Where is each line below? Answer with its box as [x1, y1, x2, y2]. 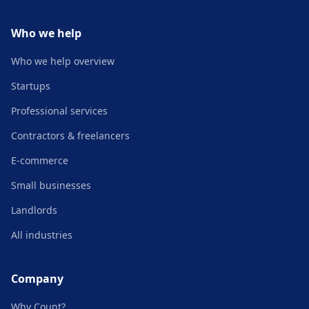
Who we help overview [11, 54, 114, 68]
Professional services [11, 104, 108, 117]
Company [11, 271, 63, 286]
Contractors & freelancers [11, 129, 130, 142]
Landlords [11, 203, 57, 217]
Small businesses [11, 179, 91, 192]
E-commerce [11, 154, 68, 167]
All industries [11, 228, 72, 241]
